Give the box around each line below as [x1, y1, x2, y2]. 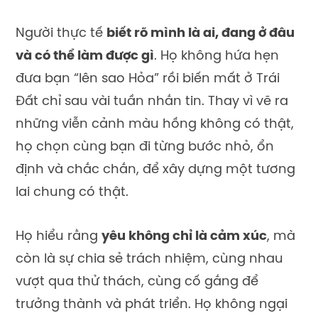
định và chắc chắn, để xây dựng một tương [16, 163, 295, 177]
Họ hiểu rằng [16, 230, 102, 244]
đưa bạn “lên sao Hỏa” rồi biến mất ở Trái [16, 72, 280, 87]
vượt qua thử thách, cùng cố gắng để [16, 275, 258, 290]
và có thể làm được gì [16, 50, 154, 64]
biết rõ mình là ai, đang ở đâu [106, 27, 295, 41]
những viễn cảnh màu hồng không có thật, [16, 118, 294, 132]
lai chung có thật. [16, 186, 128, 200]
